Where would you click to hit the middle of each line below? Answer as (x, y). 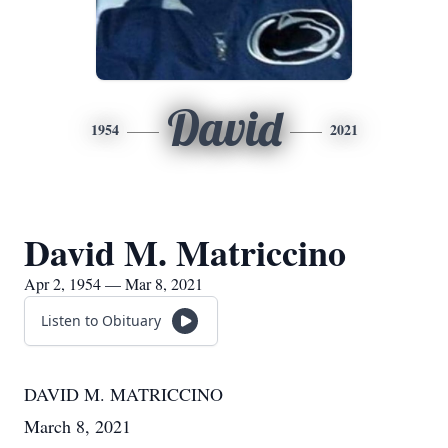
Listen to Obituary (101, 320)
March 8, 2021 (77, 426)
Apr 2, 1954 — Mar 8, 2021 (113, 283)
